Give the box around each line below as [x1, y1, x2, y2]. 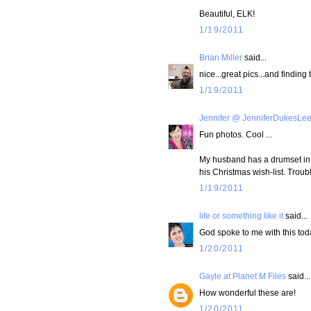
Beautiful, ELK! [199, 8, 255, 18]
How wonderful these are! [199, 288, 296, 297]
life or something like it [199, 211, 283, 221]
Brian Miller [199, 52, 242, 62]
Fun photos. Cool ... [199, 129, 272, 139]
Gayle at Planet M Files [199, 271, 286, 281]
